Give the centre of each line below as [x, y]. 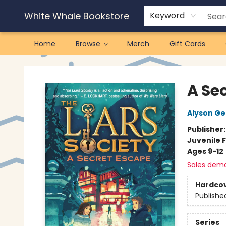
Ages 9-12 [205, 151]
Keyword [167, 15]
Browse [88, 44]
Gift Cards [187, 44]
